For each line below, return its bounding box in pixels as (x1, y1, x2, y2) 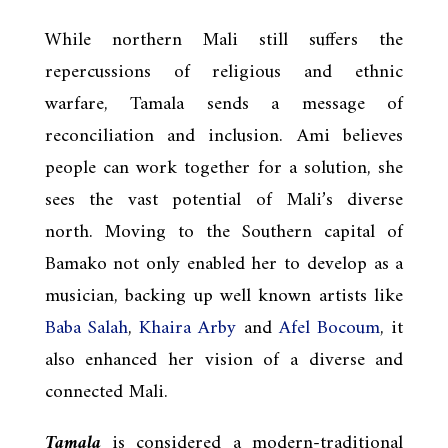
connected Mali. (44, 375, 168, 409)
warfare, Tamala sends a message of (44, 87, 404, 121)
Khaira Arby (139, 311, 237, 345)
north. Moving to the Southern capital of (44, 215, 404, 249)
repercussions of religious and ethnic (44, 55, 404, 89)
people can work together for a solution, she (44, 151, 404, 185)
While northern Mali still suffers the (44, 23, 404, 57)
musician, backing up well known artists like (44, 279, 404, 313)
